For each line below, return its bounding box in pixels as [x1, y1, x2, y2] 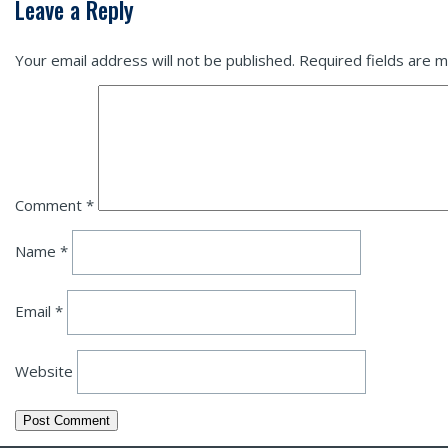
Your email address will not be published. [15, 50, 295, 71]
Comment [15, 195, 86, 216]
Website [15, 360, 73, 381]
